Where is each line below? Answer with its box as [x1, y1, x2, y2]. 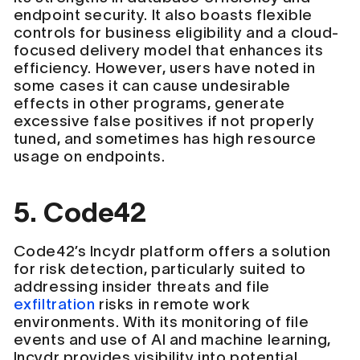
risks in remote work [95, 295, 251, 313]
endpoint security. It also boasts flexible [13, 6, 313, 23]
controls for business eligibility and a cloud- [13, 23, 339, 41]
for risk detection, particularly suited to [13, 260, 306, 277]
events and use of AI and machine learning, [13, 330, 331, 348]
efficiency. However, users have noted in [13, 59, 316, 76]
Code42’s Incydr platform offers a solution [13, 242, 331, 260]
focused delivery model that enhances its [13, 41, 324, 59]
